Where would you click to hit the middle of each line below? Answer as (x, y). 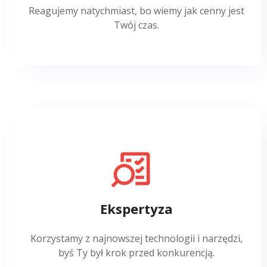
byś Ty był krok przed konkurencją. (136, 252)
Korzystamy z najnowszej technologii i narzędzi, (136, 238)
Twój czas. (136, 25)
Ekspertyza (136, 208)
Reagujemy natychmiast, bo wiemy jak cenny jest (136, 10)
